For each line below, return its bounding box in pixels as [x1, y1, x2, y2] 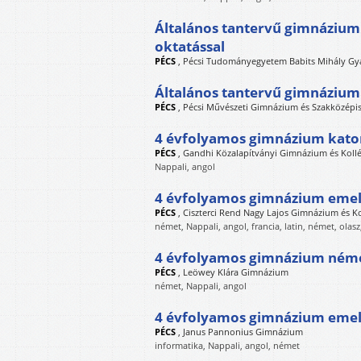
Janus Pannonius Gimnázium [183, 326, 303, 338]
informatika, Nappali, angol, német [155, 339, 300, 351]
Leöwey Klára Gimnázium [183, 266, 288, 278]
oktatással [155, 37, 225, 56]
